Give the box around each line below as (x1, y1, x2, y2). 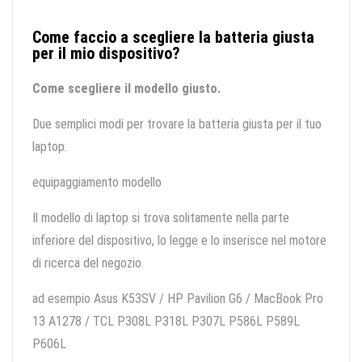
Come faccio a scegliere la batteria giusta (32, 27, 314, 48)
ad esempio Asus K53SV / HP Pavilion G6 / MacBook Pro (32, 291, 323, 307)
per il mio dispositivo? (32, 44, 180, 64)
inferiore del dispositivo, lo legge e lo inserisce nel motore (32, 233, 326, 249)
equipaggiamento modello (32, 175, 162, 191)
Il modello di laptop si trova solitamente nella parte (32, 210, 289, 226)
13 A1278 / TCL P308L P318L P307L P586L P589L (32, 314, 300, 330)
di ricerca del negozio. (32, 255, 144, 271)
